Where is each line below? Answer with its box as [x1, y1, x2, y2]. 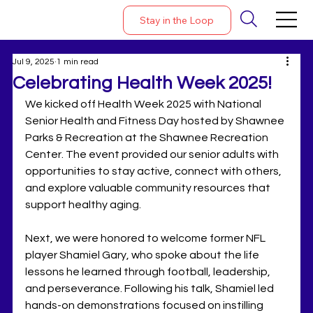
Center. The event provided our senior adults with [25, 148, 282, 160]
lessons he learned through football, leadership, [25, 265, 273, 277]
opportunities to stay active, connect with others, [25, 165, 284, 177]
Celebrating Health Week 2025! [13, 73, 272, 92]
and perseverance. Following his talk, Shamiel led [25, 282, 277, 294]
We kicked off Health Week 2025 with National [25, 98, 264, 110]
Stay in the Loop [140, 13, 214, 27]
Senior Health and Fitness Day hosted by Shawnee [25, 115, 287, 126]
